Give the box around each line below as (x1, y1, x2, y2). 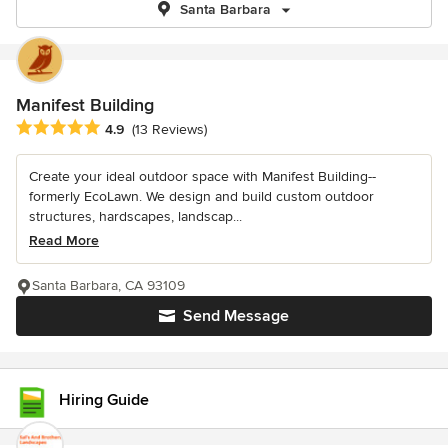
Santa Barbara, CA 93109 (32, 277, 185, 295)
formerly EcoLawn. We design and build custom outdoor (29, 188, 374, 206)
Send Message (183, 306, 289, 327)
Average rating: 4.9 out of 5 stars (15, 118, 242, 139)
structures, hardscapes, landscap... (29, 208, 242, 226)
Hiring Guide (59, 390, 149, 410)
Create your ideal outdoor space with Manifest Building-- (29, 168, 376, 186)
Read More (29, 232, 99, 250)
